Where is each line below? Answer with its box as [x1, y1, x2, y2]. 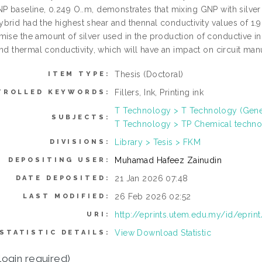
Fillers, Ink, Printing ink [115, 88, 204, 97]
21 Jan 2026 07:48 [115, 174, 188, 183]
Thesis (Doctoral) [115, 70, 184, 79]
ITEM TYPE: [47, 70, 111, 78]
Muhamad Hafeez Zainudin [115, 156, 222, 165]
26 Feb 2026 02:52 [115, 192, 191, 201]
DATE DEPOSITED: [15, 174, 111, 182]
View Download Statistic [115, 228, 212, 237]
